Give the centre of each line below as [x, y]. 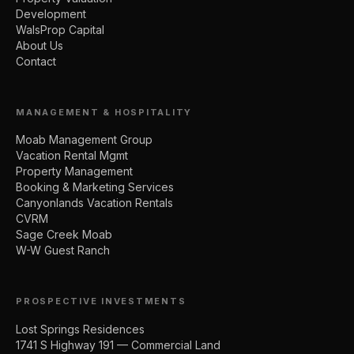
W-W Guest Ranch [63, 250]
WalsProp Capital [60, 29]
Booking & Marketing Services [95, 187]
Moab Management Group [84, 140]
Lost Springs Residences [80, 329]
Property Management [74, 171]
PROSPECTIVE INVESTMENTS [101, 301]
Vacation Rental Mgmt [72, 156]
